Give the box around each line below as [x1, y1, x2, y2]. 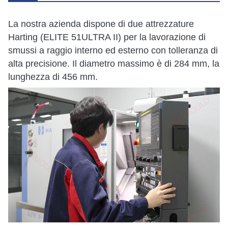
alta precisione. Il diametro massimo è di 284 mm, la [8, 58, 219, 69]
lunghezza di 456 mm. [8, 71, 98, 82]
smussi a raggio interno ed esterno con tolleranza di [8, 45, 218, 55]
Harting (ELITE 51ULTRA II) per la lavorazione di [8, 32, 206, 42]
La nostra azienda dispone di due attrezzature [8, 18, 194, 29]
